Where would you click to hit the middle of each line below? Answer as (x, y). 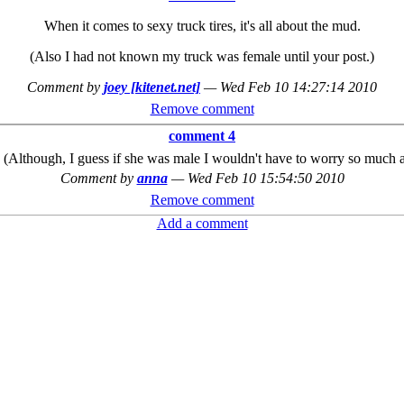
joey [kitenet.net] (152, 87)
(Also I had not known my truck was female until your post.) (202, 57)
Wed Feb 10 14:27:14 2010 (298, 87)
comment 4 (202, 136)
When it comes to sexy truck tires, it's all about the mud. (202, 26)
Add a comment (202, 224)
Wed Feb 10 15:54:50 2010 (266, 179)
